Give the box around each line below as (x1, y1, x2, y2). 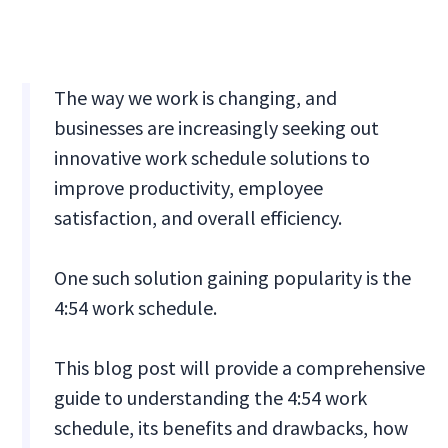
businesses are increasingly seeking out (54, 115, 380, 141)
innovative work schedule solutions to (54, 145, 371, 171)
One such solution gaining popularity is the (54, 265, 412, 291)
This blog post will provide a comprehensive (54, 355, 426, 381)
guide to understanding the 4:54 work (54, 385, 368, 411)
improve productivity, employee (54, 175, 324, 201)
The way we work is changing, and (54, 85, 338, 111)
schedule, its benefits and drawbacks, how (54, 415, 409, 441)
